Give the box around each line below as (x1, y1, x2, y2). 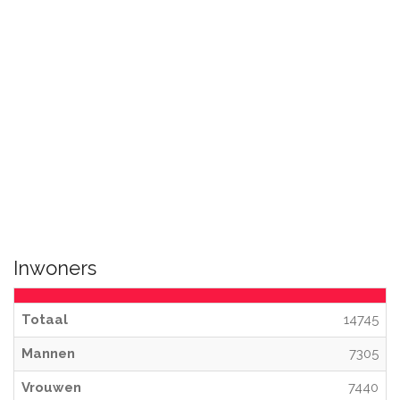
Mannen (21, 346, 75, 362)
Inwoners (13, 256, 96, 279)
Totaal (21, 312, 68, 328)
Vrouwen (21, 379, 81, 396)
